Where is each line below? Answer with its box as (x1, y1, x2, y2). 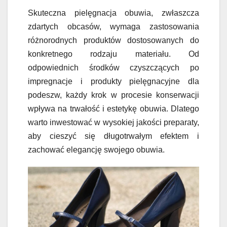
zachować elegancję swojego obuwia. (28, 145, 165, 154)
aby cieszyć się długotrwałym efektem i (28, 131, 199, 140)
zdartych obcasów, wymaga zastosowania (28, 22, 199, 31)
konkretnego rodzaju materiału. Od (28, 49, 199, 58)
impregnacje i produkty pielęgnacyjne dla (28, 77, 199, 86)
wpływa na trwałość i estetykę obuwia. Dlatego (28, 104, 199, 113)
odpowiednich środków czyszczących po (28, 63, 199, 72)
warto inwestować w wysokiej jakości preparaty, (28, 118, 199, 127)
